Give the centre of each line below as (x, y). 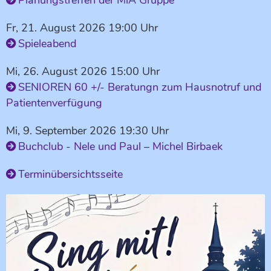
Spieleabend (47, 44)
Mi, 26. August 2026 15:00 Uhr (83, 71)
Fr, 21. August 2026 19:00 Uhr (82, 28)
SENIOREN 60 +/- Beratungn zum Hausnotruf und (140, 87)
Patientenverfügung (54, 103)
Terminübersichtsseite (70, 174)
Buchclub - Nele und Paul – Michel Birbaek (120, 146)
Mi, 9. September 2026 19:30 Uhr (87, 131)
